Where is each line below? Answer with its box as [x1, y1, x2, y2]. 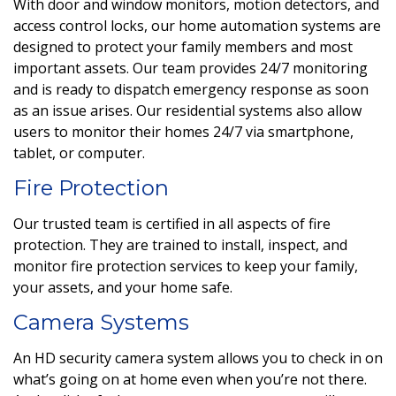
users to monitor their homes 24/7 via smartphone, [13, 121, 354, 141]
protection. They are [13, 234, 148, 255]
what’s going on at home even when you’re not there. [13, 369, 367, 389]
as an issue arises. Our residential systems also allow [13, 100, 362, 120]
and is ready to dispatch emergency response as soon [13, 79, 369, 99]
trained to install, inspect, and [148, 234, 347, 255]
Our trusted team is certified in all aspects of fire [13, 213, 331, 233]
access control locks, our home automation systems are [13, 15, 381, 35]
